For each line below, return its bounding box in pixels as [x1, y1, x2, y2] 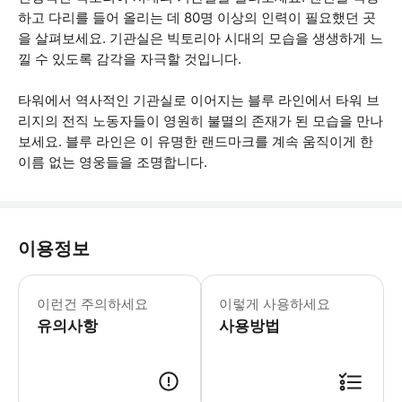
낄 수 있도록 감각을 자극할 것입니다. [18, 50, 241, 67]
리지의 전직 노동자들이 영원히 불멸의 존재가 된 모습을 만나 [18, 112, 383, 129]
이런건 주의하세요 [37, 295, 148, 312]
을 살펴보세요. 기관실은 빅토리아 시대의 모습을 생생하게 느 [18, 30, 383, 47]
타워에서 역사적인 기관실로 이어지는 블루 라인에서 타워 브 [18, 92, 380, 109]
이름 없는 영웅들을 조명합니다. [18, 153, 207, 170]
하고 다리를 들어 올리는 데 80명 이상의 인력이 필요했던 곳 [18, 9, 376, 26]
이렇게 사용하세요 [219, 295, 331, 312]
